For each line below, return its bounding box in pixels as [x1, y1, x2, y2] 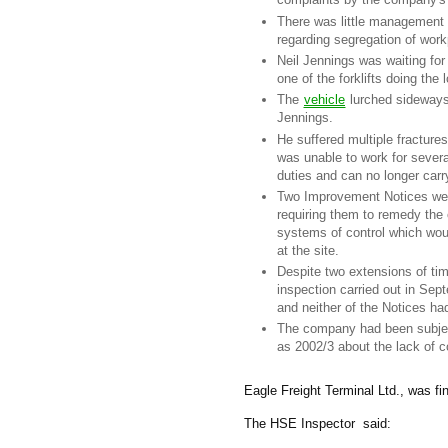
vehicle [304, 92, 345, 108]
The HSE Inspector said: [244, 416, 391, 432]
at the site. [277, 242, 343, 258]
